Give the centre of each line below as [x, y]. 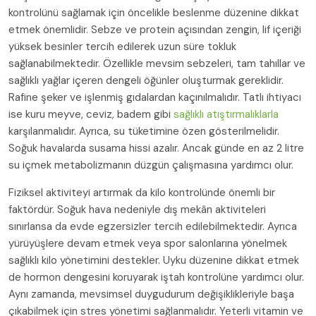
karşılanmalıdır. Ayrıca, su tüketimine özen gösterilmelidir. [144, 132]
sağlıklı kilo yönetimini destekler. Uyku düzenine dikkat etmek [154, 261]
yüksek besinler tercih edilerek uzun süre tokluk [122, 47]
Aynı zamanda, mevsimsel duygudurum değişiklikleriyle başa [151, 294]
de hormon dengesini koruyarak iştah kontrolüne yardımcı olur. [156, 278]
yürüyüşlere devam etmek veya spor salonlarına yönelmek [148, 244]
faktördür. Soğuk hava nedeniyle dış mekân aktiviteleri [137, 210]
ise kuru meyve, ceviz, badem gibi [91, 115]
